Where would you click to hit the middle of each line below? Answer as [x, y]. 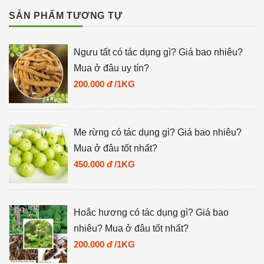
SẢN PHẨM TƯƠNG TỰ [66, 15]
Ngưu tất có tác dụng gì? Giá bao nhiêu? [158, 52]
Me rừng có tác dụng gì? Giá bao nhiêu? [158, 132]
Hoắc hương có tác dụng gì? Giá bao [151, 212]
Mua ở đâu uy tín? [111, 68]
